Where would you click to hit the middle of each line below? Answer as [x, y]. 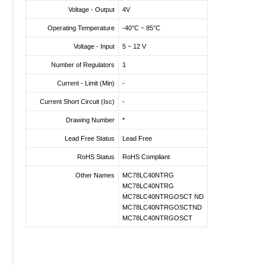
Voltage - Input [94, 46]
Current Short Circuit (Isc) [77, 102]
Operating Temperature [81, 28]
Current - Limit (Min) [86, 83]
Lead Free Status [90, 138]
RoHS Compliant [146, 157]
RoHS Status [96, 157]
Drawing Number [90, 120]
